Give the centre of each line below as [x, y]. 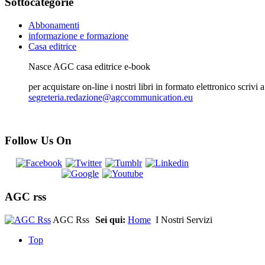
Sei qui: [112, 219]
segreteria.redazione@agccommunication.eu [111, 97]
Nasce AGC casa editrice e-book [89, 66]
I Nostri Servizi [183, 219]
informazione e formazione [78, 35]
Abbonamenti [54, 25]
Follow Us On [38, 140]
